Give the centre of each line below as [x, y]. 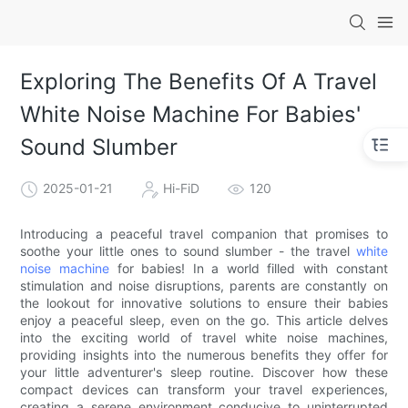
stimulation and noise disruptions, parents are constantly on [204, 285]
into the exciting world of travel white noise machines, [204, 337]
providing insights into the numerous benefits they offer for [204, 354]
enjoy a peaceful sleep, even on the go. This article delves [204, 320]
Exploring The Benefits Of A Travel [199, 82]
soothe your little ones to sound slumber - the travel [188, 250]
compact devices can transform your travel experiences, [204, 389]
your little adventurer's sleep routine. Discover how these [204, 372]
